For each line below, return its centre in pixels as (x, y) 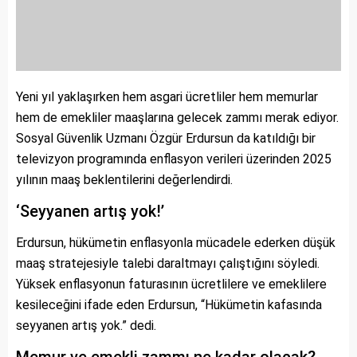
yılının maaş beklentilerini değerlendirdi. (124, 180)
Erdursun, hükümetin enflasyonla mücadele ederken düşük (176, 243)
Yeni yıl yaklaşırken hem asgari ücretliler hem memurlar (167, 97)
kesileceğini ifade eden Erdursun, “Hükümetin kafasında (169, 305)
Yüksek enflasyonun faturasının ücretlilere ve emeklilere (171, 284)
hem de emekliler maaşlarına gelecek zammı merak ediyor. (177, 118)
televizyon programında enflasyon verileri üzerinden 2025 (174, 159)
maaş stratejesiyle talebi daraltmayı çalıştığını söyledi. (168, 263)
